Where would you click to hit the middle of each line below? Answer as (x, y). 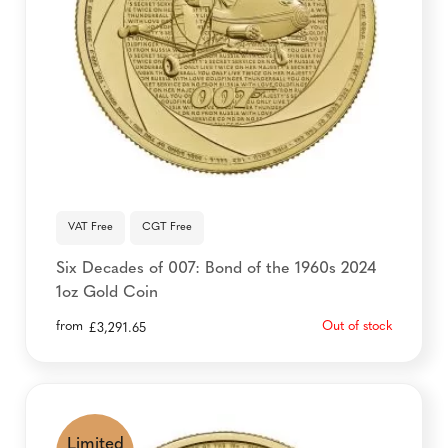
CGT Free (167, 227)
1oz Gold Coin (107, 293)
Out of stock (357, 326)
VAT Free (90, 227)
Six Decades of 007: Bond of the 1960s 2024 (216, 269)
